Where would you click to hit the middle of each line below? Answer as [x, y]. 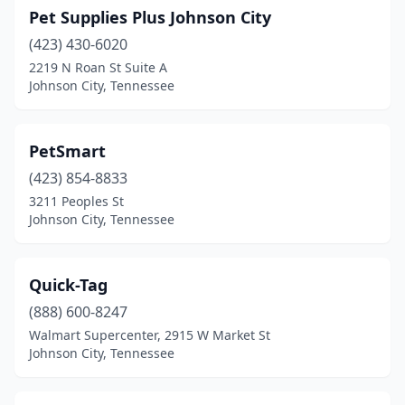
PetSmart [67, 151]
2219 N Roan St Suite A [98, 67]
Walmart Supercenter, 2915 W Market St [150, 335]
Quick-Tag [68, 285]
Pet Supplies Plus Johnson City [150, 17]
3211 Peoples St [76, 201]
